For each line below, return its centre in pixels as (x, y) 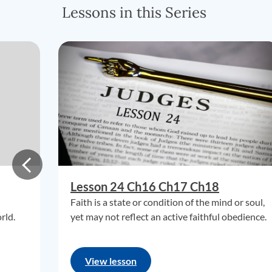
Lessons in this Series (134, 12)
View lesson (111, 261)
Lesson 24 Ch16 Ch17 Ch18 (145, 186)
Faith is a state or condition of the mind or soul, (168, 202)
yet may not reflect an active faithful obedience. (168, 216)
